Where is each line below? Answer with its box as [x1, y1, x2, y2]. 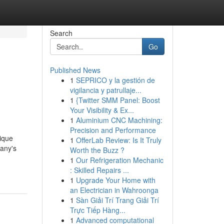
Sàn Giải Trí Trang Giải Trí [75, 195, 159, 205]
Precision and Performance [69, 125, 156, 135]
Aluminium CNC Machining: [75, 115, 162, 125]
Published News [49, 65, 100, 75]
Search [49, 28, 72, 38]
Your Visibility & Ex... [69, 105, 134, 115]
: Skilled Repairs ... [69, 165, 129, 175]
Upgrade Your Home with [75, 175, 155, 185]
